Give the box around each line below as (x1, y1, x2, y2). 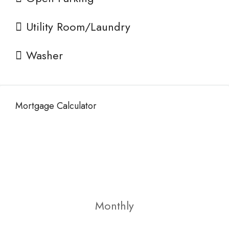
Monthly (95, 197, 134, 214)
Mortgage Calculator (15, 99, 97, 112)
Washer (26, 47, 63, 63)
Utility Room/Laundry (26, 18, 130, 35)
